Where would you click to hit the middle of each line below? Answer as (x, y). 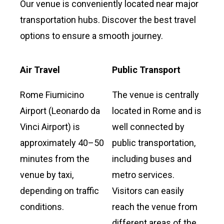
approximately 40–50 (62, 142)
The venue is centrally (155, 94)
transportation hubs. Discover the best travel (108, 19)
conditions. (42, 206)
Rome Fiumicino (52, 94)
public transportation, (154, 142)
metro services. (143, 174)
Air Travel (40, 69)
